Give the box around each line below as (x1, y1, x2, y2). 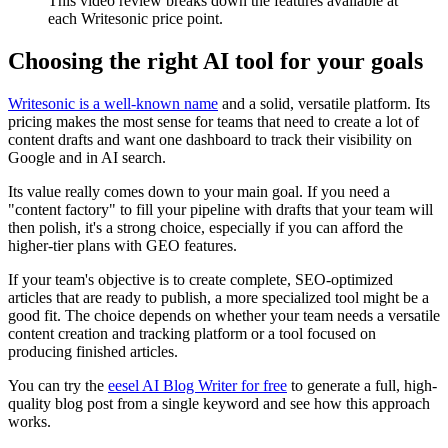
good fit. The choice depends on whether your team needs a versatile (8, 306, 440, 324)
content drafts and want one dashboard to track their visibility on (8, 130, 412, 148)
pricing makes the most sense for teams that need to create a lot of (8, 112, 419, 130)
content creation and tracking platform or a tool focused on (8, 324, 376, 342)
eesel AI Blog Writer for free (108, 376, 287, 394)
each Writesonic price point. (48, 9, 223, 27)
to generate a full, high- (287, 376, 437, 394)
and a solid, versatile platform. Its (218, 94, 430, 112)
